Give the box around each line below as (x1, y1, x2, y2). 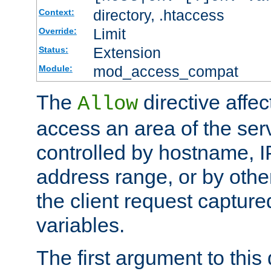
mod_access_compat (93, 62, 238, 80)
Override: (38, 25, 77, 36)
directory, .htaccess (93, 6, 224, 24)
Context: (38, 7, 74, 17)
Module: (38, 63, 73, 73)
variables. (36, 213, 125, 237)
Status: (38, 44, 68, 54)
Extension (93, 44, 161, 61)
